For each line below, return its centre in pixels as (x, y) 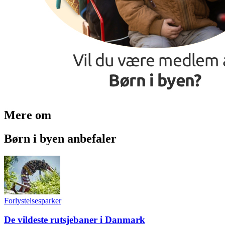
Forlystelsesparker (33, 200)
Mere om (28, 115)
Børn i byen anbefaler (60, 138)
